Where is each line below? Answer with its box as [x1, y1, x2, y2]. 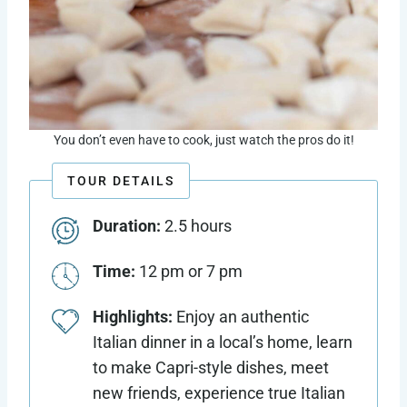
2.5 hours [164, 216, 232, 236]
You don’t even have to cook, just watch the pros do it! [53, 133, 354, 149]
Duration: [93, 216, 164, 236]
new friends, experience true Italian [93, 383, 345, 403]
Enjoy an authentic [173, 307, 309, 327]
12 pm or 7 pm [135, 262, 243, 282]
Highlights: [93, 307, 173, 327]
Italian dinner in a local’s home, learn [93, 333, 352, 352]
